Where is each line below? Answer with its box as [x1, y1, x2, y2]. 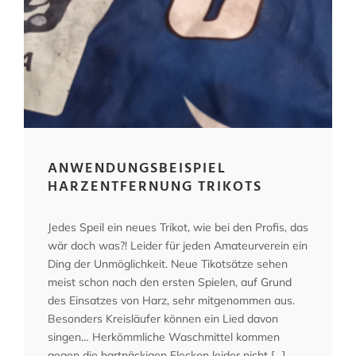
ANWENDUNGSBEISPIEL [48, 157, 226, 180]
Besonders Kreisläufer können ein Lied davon [48, 311, 278, 326]
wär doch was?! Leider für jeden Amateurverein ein [48, 238, 308, 253]
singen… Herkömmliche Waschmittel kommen [48, 329, 280, 344]
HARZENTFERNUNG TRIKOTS [48, 175, 262, 199]
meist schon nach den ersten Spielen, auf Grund [48, 274, 292, 289]
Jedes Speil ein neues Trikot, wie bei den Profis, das [48, 219, 308, 234]
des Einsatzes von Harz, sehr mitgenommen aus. [48, 292, 295, 308]
